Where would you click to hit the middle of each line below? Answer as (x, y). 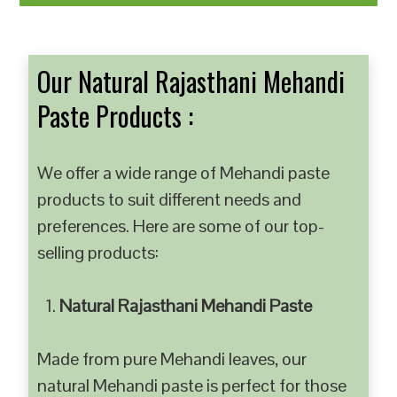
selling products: (98, 253)
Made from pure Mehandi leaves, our (172, 359)
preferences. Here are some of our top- (181, 226)
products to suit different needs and (170, 199)
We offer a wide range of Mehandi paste (184, 173)
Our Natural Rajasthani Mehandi (191, 81)
